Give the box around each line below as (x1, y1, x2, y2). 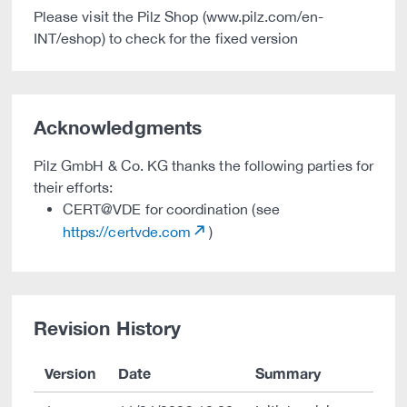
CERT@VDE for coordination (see (63, 201, 280, 217)
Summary (255, 364, 322, 382)
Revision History (34, 317, 181, 340)
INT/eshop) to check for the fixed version (34, 30, 299, 46)
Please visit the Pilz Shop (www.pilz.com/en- (34, 8, 324, 25)
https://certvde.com (63, 223, 192, 240)
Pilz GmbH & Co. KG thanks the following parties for (34, 157, 373, 174)
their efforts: (34, 179, 113, 195)
